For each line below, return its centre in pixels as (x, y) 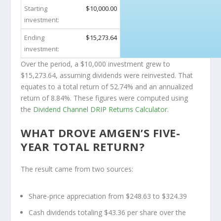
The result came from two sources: (77, 169)
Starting (36, 8)
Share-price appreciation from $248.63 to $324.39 (108, 196)
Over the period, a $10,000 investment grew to (96, 64)
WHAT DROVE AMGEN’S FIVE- (101, 132)
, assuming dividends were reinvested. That (125, 75)
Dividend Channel (62, 109)
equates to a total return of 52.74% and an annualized (107, 86)
